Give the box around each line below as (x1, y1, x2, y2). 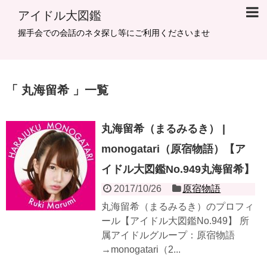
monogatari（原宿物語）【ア (101, 142, 246, 155)
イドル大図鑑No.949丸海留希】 (101, 163, 254, 175)
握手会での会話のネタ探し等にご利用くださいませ (18, 28, 210, 38)
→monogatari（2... (101, 244, 181, 254)
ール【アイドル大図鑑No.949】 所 (101, 215, 249, 226)
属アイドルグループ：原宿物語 (101, 229, 235, 240)
